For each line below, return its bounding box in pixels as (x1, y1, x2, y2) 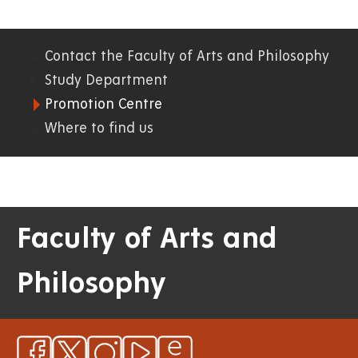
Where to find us (45, 120, 153, 136)
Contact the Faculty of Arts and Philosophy (45, 48, 329, 64)
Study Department (45, 72, 168, 88)
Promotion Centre (45, 96, 162, 112)
